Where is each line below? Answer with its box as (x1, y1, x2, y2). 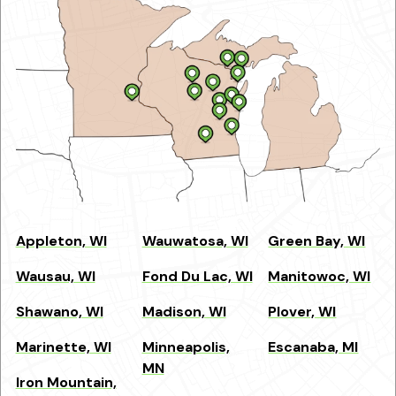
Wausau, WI (15, 267, 95, 286)
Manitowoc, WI (268, 267, 371, 286)
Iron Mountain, (15, 373, 117, 392)
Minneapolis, (141, 338, 230, 357)
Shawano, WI (15, 302, 103, 322)
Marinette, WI (15, 338, 111, 357)
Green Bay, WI (268, 232, 366, 251)
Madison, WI (141, 302, 226, 322)
